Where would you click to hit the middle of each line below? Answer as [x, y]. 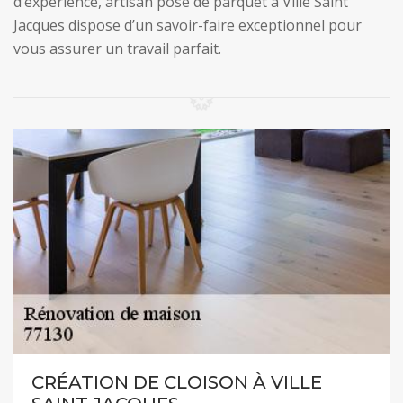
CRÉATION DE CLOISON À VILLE [177, 382]
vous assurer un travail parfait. [117, 49]
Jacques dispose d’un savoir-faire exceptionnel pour [188, 25]
